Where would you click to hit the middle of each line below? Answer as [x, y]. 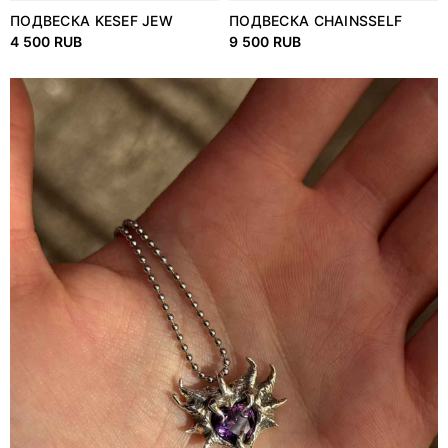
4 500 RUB [46, 42]
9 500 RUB [265, 42]
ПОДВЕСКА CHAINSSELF [316, 21]
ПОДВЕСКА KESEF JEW [92, 21]
